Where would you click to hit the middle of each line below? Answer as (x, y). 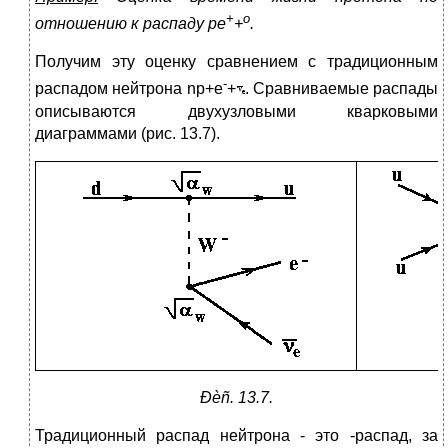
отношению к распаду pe (130, 24)
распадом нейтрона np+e (129, 89)
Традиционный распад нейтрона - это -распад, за (236, 435)
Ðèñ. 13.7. (236, 397)
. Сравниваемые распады (341, 89)
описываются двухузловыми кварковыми (236, 111)
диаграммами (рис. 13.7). (127, 133)
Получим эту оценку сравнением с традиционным (236, 62)
